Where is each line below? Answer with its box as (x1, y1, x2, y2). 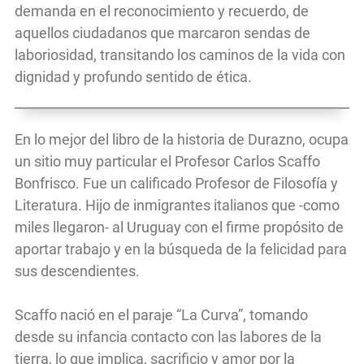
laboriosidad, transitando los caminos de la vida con (15, 45, 345, 63)
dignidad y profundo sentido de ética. (15, 67, 252, 85)
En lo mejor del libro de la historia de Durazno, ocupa (15, 130, 349, 148)
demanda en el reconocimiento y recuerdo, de (15, 2, 309, 19)
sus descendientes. (15, 262, 143, 279)
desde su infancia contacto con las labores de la (15, 327, 322, 345)
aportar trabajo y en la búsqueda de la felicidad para (15, 240, 347, 258)
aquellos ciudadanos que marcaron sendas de (15, 24, 310, 41)
